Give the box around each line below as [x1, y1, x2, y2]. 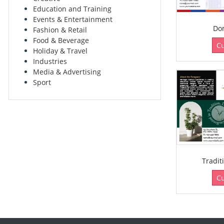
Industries [33, 56, 67, 66]
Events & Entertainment [33, 14, 112, 24]
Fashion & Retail [33, 24, 87, 34]
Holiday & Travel [33, 45, 87, 55]
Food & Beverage [33, 35, 89, 45]
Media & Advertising [33, 66, 101, 76]
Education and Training [33, 3, 111, 13]
